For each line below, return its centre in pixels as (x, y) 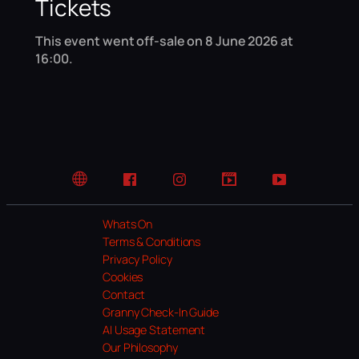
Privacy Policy (137, 260)
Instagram (205, 187)
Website (100, 187)
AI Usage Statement (154, 330)
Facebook (154, 187)
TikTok (244, 187)
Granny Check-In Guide (161, 313)
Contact (124, 295)
